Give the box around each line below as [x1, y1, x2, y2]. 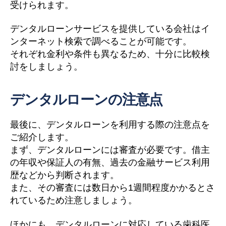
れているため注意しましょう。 [10, 195, 137, 205]
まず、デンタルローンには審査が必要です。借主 [10, 145, 210, 155]
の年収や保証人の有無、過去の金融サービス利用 [10, 157, 210, 167]
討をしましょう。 [10, 62, 83, 72]
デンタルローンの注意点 [10, 92, 163, 107]
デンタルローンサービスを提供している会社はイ [10, 24, 210, 34]
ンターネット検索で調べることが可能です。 [10, 36, 192, 46]
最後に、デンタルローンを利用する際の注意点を [10, 120, 210, 130]
